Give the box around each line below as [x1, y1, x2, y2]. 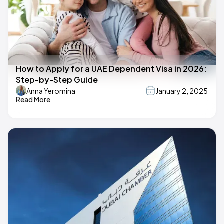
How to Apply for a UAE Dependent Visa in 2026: [16, 63, 207, 74]
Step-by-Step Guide [16, 74, 98, 85]
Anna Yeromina [26, 86, 75, 95]
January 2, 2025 [156, 86, 208, 95]
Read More [16, 95, 50, 104]
